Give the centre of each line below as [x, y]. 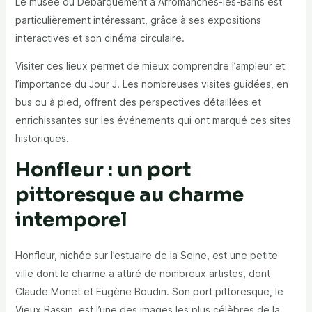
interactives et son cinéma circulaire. [100, 38]
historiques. [42, 139]
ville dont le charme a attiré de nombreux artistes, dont [142, 274]
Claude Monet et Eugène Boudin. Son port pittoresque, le [149, 292]
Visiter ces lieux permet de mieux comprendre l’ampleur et [150, 66]
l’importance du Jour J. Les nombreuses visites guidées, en [151, 84]
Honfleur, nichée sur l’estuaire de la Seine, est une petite [146, 256]
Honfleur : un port [103, 170]
